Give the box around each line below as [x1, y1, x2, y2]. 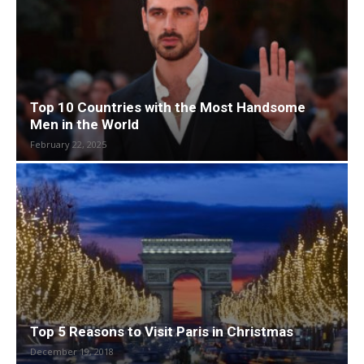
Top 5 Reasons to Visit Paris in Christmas [30, 323, 293, 340]
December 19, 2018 [30, 345, 114, 358]
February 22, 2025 [30, 138, 106, 151]
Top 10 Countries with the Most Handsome [30, 99, 305, 116]
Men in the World [30, 116, 139, 133]
